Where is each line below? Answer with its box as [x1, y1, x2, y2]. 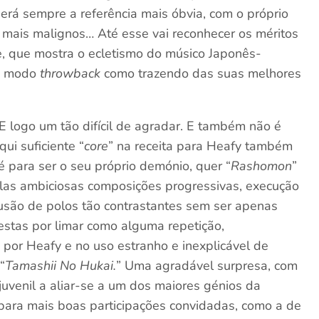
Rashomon [231, 157, 293, 174]
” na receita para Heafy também [108, 137, 293, 155]
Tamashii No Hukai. [5, 257, 117, 274]
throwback [40, 65, 101, 82]
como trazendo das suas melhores [100, 65, 302, 82]
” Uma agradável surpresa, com [116, 257, 298, 274]
